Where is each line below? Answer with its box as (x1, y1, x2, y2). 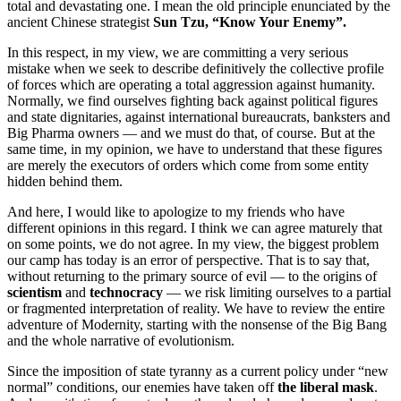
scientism (7, 284, 62, 300)
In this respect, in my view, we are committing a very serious (7, 44, 348, 60)
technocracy (90, 284, 163, 300)
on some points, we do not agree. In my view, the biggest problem (7, 235, 379, 252)
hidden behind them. (7, 173, 123, 189)
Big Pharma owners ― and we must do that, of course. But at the (7, 124, 375, 141)
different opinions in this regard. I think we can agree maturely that (7, 219, 382, 235)
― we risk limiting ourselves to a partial (163, 284, 391, 300)
